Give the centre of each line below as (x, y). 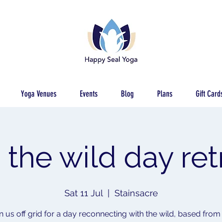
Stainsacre (136, 193)
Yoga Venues (39, 94)
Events (89, 94)
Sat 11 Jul (83, 193)
